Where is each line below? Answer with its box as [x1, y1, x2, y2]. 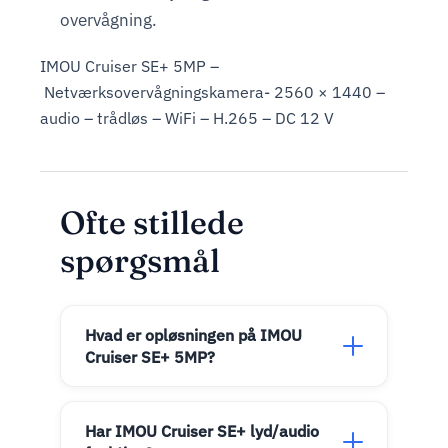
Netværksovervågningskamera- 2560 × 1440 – [40, 81, 385, 102]
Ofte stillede [60, 202, 244, 242]
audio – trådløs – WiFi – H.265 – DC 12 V [40, 107, 334, 128]
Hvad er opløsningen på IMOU [85, 324, 302, 346]
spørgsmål [60, 240, 220, 280]
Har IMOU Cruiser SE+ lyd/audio [85, 420, 319, 442]
